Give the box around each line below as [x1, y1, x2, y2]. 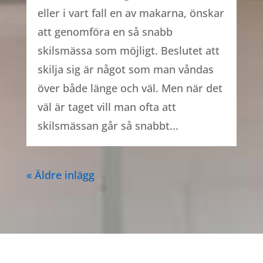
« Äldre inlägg [26, 167, 95, 182]
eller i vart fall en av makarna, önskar [37, 5, 224, 20]
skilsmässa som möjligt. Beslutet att [37, 43, 220, 58]
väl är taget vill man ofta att [37, 99, 176, 114]
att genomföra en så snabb [37, 24, 173, 39]
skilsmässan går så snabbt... [37, 118, 178, 133]
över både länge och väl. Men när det [37, 80, 222, 95]
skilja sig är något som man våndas [37, 62, 214, 76]
